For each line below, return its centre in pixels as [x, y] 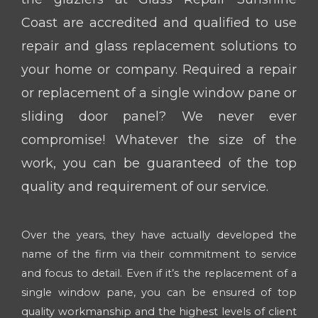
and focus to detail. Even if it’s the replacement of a [159, 273]
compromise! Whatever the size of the [159, 139]
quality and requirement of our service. [145, 186]
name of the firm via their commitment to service [159, 254]
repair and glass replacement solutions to [159, 46]
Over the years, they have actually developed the [159, 235]
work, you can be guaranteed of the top [159, 163]
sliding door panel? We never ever [159, 116]
